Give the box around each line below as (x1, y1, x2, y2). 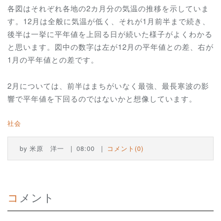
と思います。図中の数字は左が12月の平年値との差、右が (7, 41, 214, 52)
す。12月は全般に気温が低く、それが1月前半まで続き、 (7, 16, 210, 27)
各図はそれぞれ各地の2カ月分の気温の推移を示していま (7, 3, 209, 14)
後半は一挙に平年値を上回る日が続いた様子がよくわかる (7, 29, 213, 39)
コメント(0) (107, 143, 144, 153)
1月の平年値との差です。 (7, 54, 99, 65)
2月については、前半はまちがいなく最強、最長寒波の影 (7, 80, 209, 91)
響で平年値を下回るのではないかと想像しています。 (7, 93, 197, 104)
